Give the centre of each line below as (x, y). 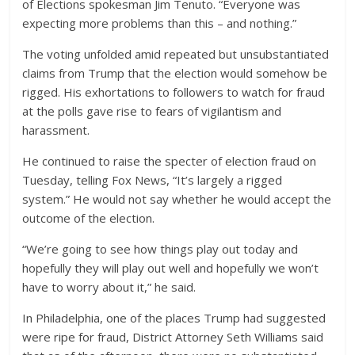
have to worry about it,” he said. (109, 287)
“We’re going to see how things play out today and (160, 249)
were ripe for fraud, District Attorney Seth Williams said (173, 337)
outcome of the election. (89, 218)
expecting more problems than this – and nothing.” (160, 23)
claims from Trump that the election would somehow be (175, 73)
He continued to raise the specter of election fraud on (170, 161)
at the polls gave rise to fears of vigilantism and (152, 111)
